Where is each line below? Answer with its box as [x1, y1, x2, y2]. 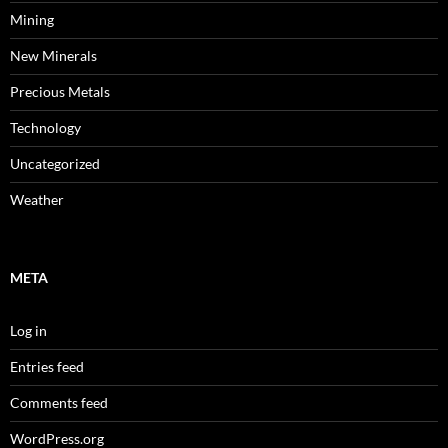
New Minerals [10, 47, 97, 65]
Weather [10, 191, 64, 209]
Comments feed [10, 394, 108, 412]
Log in [10, 322, 47, 340]
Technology [10, 119, 81, 137]
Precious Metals [10, 83, 110, 101]
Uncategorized [10, 155, 100, 173]
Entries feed [10, 358, 84, 376]
